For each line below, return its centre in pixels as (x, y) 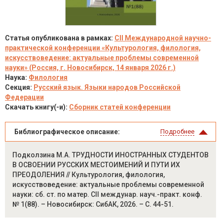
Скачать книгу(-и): (37, 107)
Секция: (19, 87)
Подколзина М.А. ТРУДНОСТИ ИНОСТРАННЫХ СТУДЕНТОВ (110, 155)
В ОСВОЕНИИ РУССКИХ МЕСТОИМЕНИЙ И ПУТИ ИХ (96, 165)
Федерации (24, 97)
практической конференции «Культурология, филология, (103, 48)
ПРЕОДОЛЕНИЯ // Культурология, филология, (89, 175)
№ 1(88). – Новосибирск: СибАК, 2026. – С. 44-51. (93, 204)
